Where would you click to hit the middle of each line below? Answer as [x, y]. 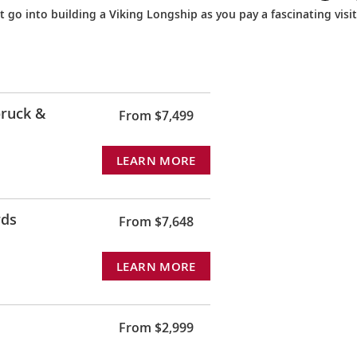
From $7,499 [156, 115]
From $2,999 [156, 327]
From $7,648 [156, 221]
